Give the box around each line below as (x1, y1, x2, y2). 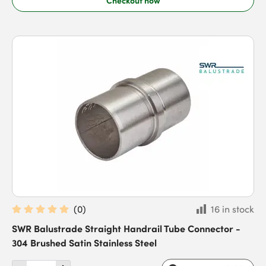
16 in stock (211, 202, 254, 216)
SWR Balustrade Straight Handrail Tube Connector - (12, 221, 240, 235)
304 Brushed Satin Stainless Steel (12, 236, 157, 249)
